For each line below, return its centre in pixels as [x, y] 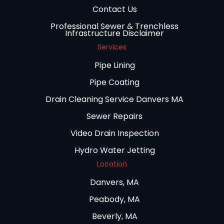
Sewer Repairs [114, 116]
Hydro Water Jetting [114, 150]
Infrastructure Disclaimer [114, 33]
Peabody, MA [114, 199]
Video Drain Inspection [114, 133]
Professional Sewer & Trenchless [114, 26]
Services [112, 47]
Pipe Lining [114, 65]
